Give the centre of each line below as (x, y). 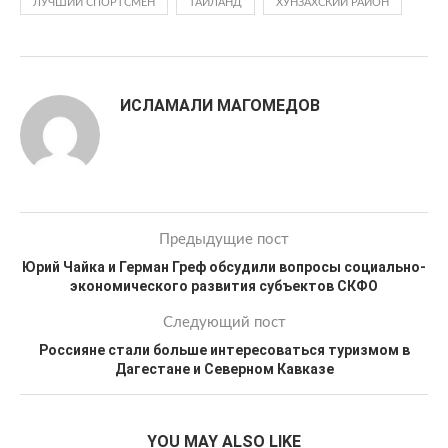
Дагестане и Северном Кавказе (224, 369)
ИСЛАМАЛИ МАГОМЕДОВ (220, 105)
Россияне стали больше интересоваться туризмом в (224, 350)
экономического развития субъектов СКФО (224, 286)
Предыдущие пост (224, 239)
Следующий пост (224, 322)
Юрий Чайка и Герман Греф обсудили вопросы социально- (224, 267)
